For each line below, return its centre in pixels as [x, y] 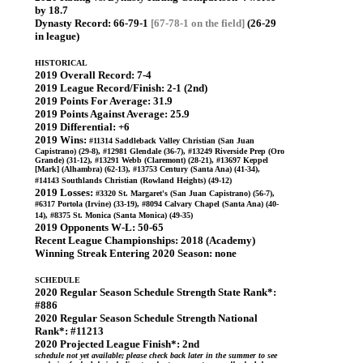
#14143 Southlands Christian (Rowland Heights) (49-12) [133, 180]
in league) [57, 36]
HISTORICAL [61, 63]
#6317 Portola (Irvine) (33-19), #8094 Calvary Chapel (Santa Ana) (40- [157, 204]
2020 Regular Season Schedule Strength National [146, 318]
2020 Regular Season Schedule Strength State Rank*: [156, 292]
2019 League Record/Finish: [100, 88]
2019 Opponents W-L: [85, 227]
